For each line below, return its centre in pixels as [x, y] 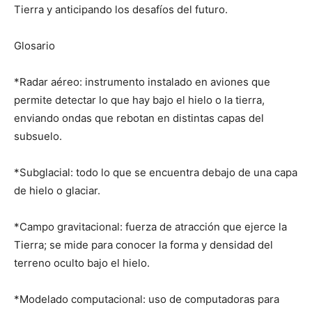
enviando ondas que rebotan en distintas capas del [139, 118]
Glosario [34, 46]
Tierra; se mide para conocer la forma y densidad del [143, 245]
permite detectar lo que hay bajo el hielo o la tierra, [139, 100]
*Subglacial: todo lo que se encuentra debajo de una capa [156, 172]
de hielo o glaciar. [57, 190]
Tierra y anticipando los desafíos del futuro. [121, 9]
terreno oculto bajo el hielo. [82, 263]
